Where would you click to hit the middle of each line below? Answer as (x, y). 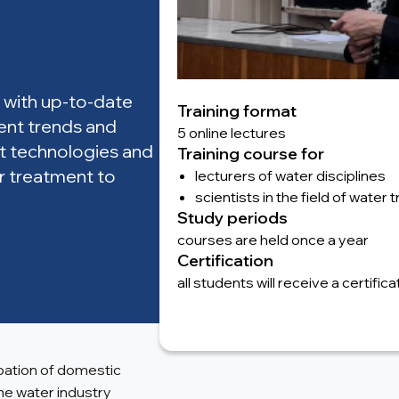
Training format (237, 110)
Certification (225, 260)
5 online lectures (232, 132)
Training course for (251, 153)
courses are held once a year (273, 239)
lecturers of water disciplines (290, 175)
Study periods (232, 217)
